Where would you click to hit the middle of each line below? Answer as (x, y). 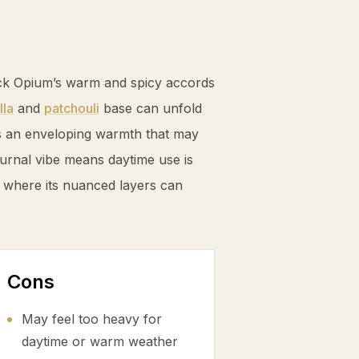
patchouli (72, 108)
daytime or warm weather (100, 341)
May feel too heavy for (92, 319)
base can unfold (151, 108)
